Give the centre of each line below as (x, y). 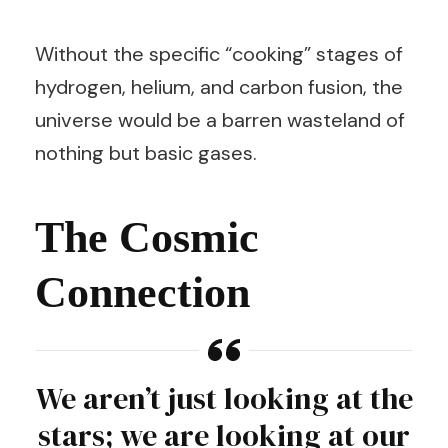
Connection (142, 292)
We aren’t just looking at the (224, 398)
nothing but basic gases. (146, 153)
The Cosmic (147, 237)
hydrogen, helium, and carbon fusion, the (219, 87)
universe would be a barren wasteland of (220, 120)
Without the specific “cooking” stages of (219, 54)
